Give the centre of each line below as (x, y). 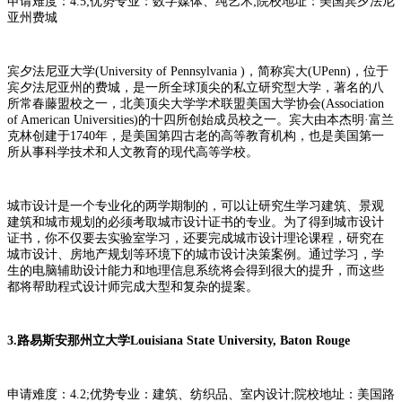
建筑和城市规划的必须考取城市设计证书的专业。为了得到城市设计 (196, 222)
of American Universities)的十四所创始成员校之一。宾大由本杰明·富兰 (201, 119)
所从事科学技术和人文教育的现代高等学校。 (133, 152)
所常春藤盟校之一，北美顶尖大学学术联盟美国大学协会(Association (196, 103)
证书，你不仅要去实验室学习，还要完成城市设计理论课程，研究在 (196, 238)
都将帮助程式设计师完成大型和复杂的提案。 (133, 286)
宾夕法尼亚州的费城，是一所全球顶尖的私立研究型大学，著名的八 (196, 87)
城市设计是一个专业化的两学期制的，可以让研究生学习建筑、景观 (196, 205)
